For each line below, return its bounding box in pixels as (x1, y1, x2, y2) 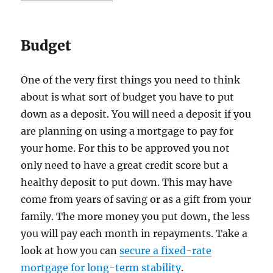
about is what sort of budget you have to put (21, 90, 235, 103)
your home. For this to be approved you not (21, 141, 230, 154)
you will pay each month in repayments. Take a (21, 227, 248, 239)
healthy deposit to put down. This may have (21, 175, 233, 188)
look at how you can (21, 244, 120, 257)
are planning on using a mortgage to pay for (21, 124, 234, 137)
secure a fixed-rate (119, 244, 212, 257)
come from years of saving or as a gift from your (21, 193, 252, 205)
